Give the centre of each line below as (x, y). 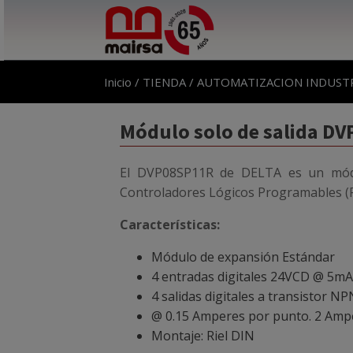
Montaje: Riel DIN (203, 336)
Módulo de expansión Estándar (243, 257)
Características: (170, 225)
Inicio (118, 82)
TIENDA (164, 82)
